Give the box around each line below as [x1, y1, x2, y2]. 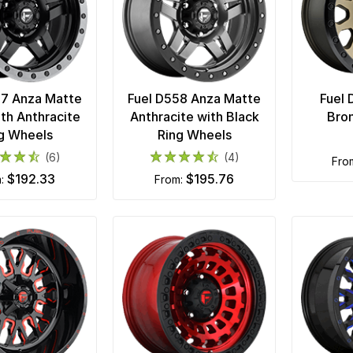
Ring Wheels [157, 127, 232, 143]
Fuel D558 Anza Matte [128, 91, 261, 107]
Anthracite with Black [129, 109, 259, 125]
